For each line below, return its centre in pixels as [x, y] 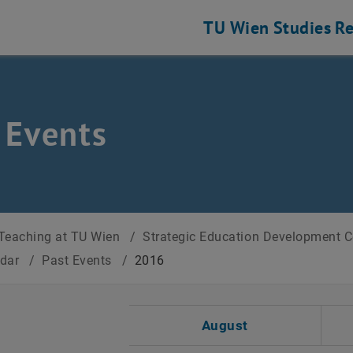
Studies [302, 28]
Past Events [79, 260]
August [225, 325]
